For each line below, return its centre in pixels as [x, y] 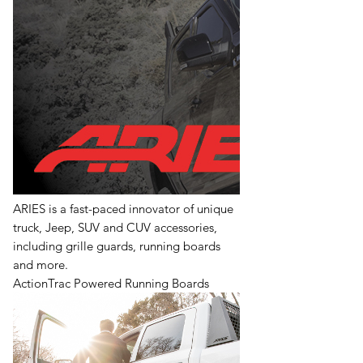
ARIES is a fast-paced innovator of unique [123, 208]
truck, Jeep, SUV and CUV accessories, [115, 227]
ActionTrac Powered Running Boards [111, 283]
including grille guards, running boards [117, 246]
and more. [41, 264]
